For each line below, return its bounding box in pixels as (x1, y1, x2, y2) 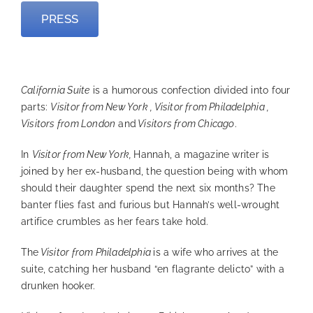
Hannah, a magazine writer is (133, 149, 270, 161)
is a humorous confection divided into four (89, 85, 291, 96)
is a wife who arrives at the (153, 247, 279, 259)
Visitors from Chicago (136, 118, 235, 130)
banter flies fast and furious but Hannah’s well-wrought (20, 199, 280, 211)
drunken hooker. (20, 280, 96, 292)
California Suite (20, 85, 90, 96)
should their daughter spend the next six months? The (20, 182, 275, 194)
